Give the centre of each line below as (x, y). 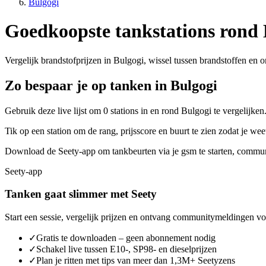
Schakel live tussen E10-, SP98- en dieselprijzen (126, 249)
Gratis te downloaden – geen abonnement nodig (126, 238)
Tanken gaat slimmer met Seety (81, 194)
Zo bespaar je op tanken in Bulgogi (111, 85)
